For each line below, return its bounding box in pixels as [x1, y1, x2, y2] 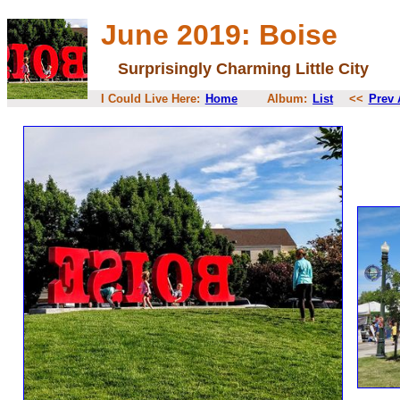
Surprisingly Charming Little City [118, 59, 370, 78]
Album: [238, 92, 312, 106]
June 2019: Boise [101, 19, 337, 52]
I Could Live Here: [101, 92, 204, 106]
